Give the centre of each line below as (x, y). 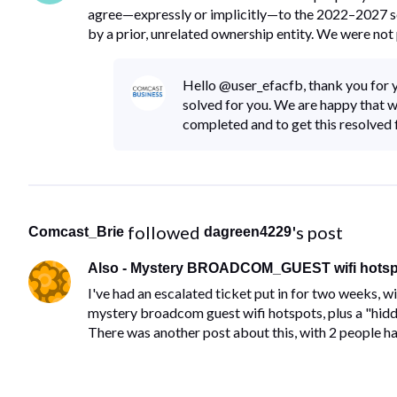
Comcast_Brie (76, 231)
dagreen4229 (248, 231)
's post (317, 232)
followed (166, 232)
